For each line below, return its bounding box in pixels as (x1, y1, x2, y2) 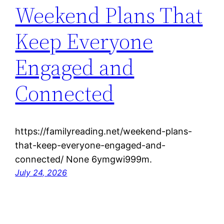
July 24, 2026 (15, 167, 67, 178)
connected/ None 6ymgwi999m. (15, 154, 152, 165)
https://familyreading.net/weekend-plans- (15, 126, 192, 137)
